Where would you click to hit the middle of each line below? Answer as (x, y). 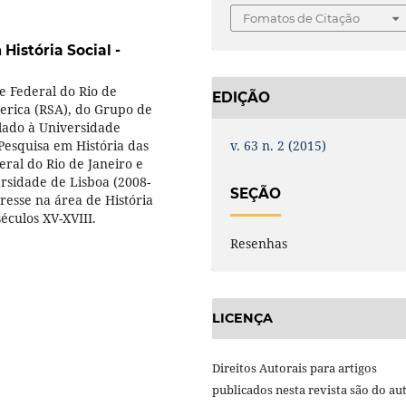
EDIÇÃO (241, 98)
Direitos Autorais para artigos (295, 367)
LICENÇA (242, 319)
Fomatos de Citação (302, 19)
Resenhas (259, 244)
